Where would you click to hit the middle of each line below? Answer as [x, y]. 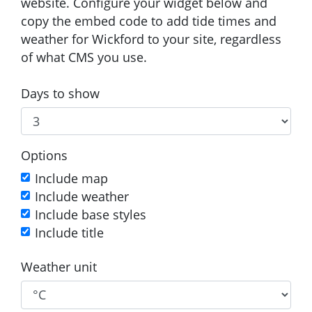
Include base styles [91, 215]
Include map [71, 179]
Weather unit [59, 267]
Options [44, 156]
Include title [69, 233]
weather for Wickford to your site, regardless [151, 39]
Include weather [82, 197]
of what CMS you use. [84, 57]
